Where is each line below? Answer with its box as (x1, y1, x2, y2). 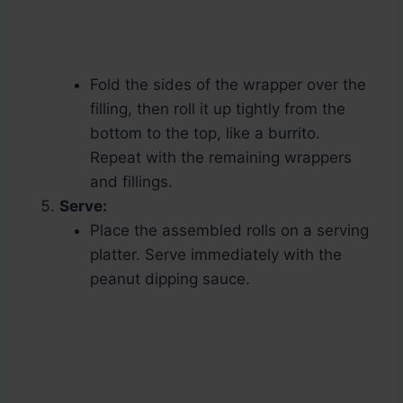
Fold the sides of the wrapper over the (90, 76, 366, 94)
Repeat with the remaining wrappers (90, 148, 352, 167)
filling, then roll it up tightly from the (90, 100, 345, 119)
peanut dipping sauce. (90, 270, 250, 289)
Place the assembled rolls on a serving (90, 221, 369, 240)
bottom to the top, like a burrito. (90, 124, 320, 143)
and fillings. (90, 173, 173, 192)
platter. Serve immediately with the (90, 246, 342, 264)
